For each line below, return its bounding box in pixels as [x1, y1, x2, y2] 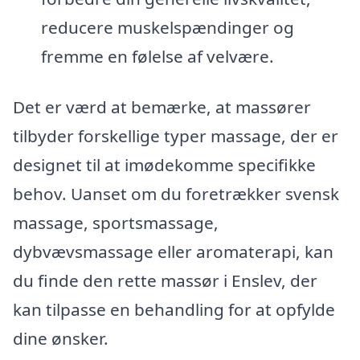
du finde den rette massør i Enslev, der [13, 269, 317, 292]
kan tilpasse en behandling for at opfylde [13, 298, 335, 321]
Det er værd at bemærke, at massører [13, 96, 311, 119]
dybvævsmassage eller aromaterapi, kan [13, 240, 333, 264]
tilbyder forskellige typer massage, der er [13, 125, 338, 148]
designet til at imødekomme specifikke [13, 153, 316, 177]
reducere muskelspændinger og [40, 15, 294, 39]
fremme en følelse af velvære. [40, 44, 274, 67]
